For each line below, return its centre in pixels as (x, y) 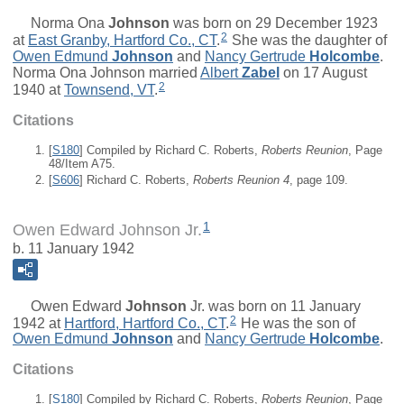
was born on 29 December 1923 (274, 23)
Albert (219, 73)
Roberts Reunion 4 (241, 180)
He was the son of (296, 323)
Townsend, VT (109, 89)
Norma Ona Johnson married (106, 73)
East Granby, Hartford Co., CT (122, 41)
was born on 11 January (283, 306)
